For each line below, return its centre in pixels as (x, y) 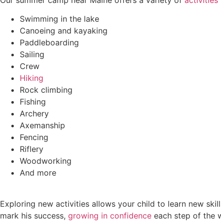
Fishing (33, 102)
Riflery (32, 149)
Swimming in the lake (59, 19)
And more (38, 173)
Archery (34, 114)
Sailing (32, 55)
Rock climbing (46, 90)
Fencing (34, 137)
